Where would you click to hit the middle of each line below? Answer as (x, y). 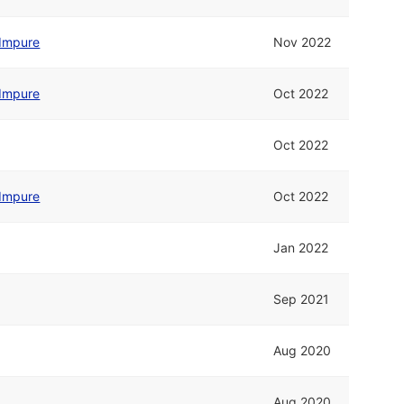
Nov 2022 (303, 42)
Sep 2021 (302, 299)
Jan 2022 (301, 248)
